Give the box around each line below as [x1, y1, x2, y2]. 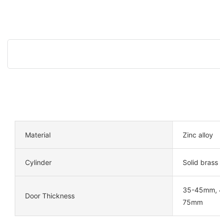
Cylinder [25, 158, 52, 166]
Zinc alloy [182, 130, 213, 139]
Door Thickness [25, 192, 75, 200]
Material [25, 130, 51, 139]
